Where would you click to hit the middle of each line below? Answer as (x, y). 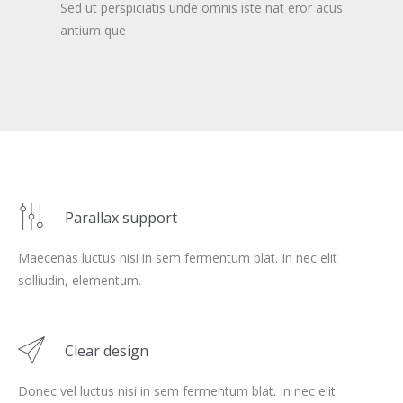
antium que (93, 30)
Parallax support (121, 218)
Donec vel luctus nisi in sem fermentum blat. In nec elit (177, 391)
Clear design (107, 351)
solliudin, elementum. (80, 280)
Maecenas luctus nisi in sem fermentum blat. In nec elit (178, 258)
